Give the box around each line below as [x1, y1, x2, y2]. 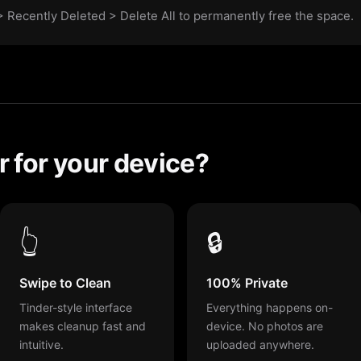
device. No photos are [206, 318, 323, 333]
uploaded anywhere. [206, 337, 314, 351]
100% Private [206, 274, 288, 291]
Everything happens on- [206, 300, 333, 314]
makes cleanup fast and [19, 318, 146, 333]
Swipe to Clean [19, 274, 111, 291]
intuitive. [19, 337, 64, 351]
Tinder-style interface [19, 300, 132, 314]
